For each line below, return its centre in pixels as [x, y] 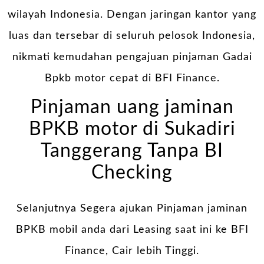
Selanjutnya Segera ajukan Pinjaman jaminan [132, 208]
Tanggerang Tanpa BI [132, 151]
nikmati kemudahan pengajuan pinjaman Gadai [132, 57]
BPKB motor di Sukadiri [132, 130]
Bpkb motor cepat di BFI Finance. [132, 78]
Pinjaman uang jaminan [132, 108]
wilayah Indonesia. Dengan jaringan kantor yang [132, 14]
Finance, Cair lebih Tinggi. [132, 251]
